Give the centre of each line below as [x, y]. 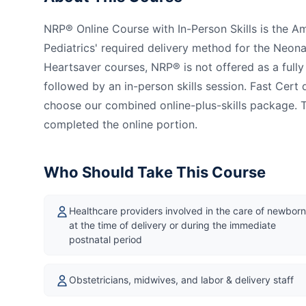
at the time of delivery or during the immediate [172, 225]
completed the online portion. [121, 124]
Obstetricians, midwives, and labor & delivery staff [181, 279]
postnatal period [106, 239]
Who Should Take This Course [155, 172]
